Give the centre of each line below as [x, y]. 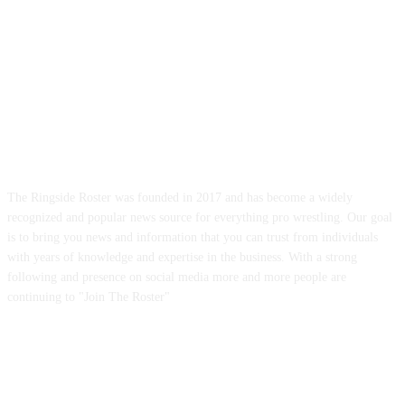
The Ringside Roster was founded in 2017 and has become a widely [180, 197]
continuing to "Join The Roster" [89, 297]
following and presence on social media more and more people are [177, 277]
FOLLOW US [202, 377]
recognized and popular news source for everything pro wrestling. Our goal [200, 217]
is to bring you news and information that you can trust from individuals [193, 237]
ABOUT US [202, 151]
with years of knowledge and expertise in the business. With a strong [182, 257]
